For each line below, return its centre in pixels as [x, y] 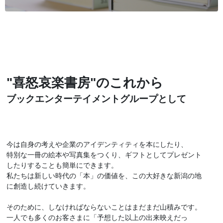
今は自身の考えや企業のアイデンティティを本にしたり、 [97, 145]
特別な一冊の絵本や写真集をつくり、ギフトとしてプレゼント [104, 155]
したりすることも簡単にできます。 [62, 166]
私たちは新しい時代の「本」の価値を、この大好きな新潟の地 [104, 176]
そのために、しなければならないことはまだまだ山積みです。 [104, 207]
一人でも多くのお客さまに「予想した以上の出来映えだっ [97, 218]
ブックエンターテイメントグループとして [96, 99]
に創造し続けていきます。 [48, 186]
